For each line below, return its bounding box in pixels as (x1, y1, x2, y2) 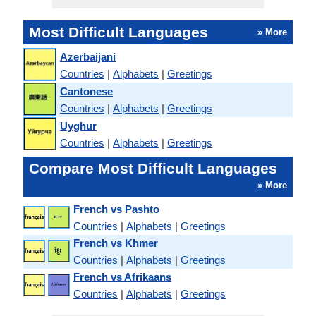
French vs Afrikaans (73, 271, 171, 283)
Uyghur (60, 119, 97, 132)
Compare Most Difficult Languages (29, 160, 277, 176)
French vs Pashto (73, 203, 159, 215)
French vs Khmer (73, 237, 158, 249)
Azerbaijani (60, 50, 116, 63)
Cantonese (60, 85, 113, 97)
